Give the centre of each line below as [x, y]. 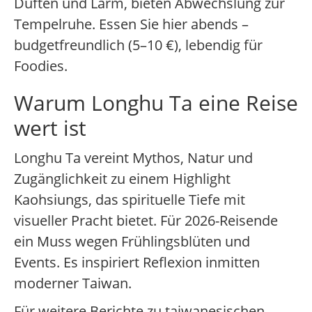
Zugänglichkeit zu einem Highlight [122, 179]
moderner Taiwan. [73, 283]
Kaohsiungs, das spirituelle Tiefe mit [130, 200]
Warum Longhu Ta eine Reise [156, 103]
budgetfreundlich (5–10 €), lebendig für [138, 45]
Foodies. [41, 66]
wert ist [50, 128]
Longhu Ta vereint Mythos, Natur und [133, 158]
